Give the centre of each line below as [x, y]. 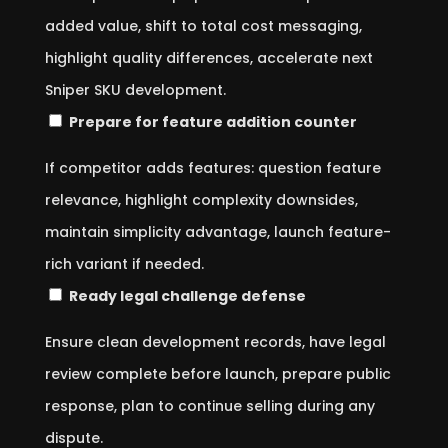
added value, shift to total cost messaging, [203, 26]
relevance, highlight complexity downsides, [201, 200]
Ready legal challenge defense [187, 296]
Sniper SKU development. [135, 90]
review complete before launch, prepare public [217, 374]
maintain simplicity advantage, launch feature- [217, 232]
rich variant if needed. [124, 264]
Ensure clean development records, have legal [215, 342]
